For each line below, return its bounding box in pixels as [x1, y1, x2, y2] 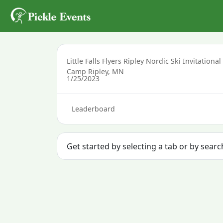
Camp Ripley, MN [67, 66, 124, 76]
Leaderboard [71, 104, 115, 114]
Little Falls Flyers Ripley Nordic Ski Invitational [67, 56, 222, 66]
